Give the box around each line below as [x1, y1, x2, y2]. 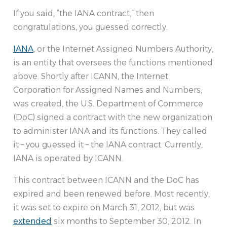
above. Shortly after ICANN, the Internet [13, 71, 168, 82]
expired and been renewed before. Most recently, [13, 189, 210, 199]
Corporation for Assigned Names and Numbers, [13, 85, 202, 95]
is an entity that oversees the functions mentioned [13, 58, 213, 68]
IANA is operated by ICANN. [13, 154, 123, 164]
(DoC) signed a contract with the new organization [13, 112, 212, 123]
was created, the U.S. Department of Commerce [13, 99, 203, 109]
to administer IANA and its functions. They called [13, 126, 207, 136]
